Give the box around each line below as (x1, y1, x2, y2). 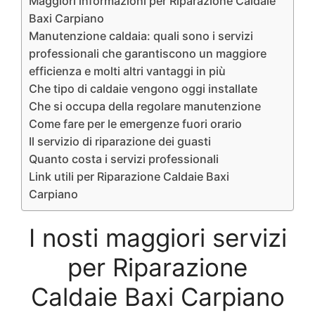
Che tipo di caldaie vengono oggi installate (29, 81, 257, 96)
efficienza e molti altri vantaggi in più (29, 63, 226, 78)
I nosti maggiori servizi (28, 222, 287, 252)
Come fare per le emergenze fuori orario (29, 116, 242, 131)
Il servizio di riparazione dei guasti (29, 134, 211, 148)
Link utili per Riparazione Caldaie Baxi (29, 169, 229, 184)
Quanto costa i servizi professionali (29, 151, 219, 166)
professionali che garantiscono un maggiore (29, 46, 266, 60)
